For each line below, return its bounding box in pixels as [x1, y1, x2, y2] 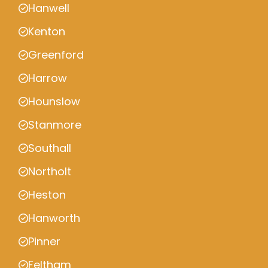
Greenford [28, 47, 84, 62]
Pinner [28, 234, 60, 249]
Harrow [28, 71, 67, 86]
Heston [28, 187, 66, 202]
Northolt [28, 164, 71, 179]
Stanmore [28, 117, 81, 132]
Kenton [28, 24, 65, 39]
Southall [28, 141, 71, 156]
